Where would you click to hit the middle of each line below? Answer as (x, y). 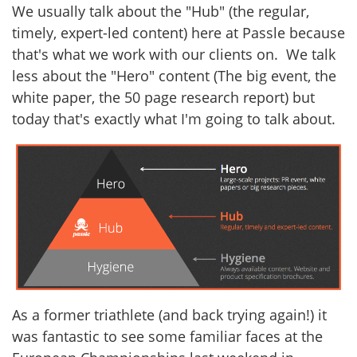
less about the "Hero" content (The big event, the (174, 75)
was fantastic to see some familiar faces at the (167, 336)
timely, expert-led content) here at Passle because (178, 32)
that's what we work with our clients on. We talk (174, 54)
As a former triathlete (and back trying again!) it (169, 314)
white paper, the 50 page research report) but (163, 97)
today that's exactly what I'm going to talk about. (174, 118)
